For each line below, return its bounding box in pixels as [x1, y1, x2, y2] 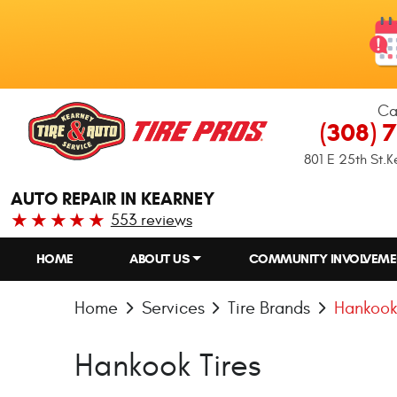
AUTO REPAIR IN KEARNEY [11, 188, 214, 210]
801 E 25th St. [304, 152, 386, 167]
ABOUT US [129, 251, 190, 267]
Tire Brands [228, 297, 310, 318]
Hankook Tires [74, 347, 261, 385]
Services [141, 297, 205, 318]
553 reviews [110, 211, 192, 230]
